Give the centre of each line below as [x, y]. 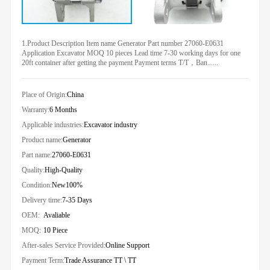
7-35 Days [77, 200]
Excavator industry [110, 124]
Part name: [36, 155]
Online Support [127, 245]
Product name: [42, 140]
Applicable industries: [52, 124]
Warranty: [35, 109]
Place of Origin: [44, 94]
